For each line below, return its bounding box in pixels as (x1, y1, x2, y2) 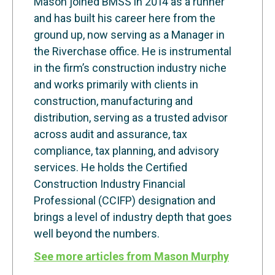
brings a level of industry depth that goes (34, 210, 232, 223)
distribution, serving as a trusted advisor (34, 110, 228, 124)
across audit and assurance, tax (34, 127, 187, 141)
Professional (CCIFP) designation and (34, 193, 215, 207)
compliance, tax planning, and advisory (34, 144, 219, 157)
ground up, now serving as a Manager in (34, 28, 225, 41)
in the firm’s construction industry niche (34, 61, 227, 74)
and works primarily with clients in (34, 77, 198, 91)
